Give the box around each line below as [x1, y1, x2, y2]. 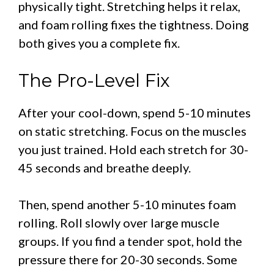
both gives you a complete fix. [18, 35, 180, 50]
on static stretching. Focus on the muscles [18, 123, 246, 138]
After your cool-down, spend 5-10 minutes [18, 105, 251, 120]
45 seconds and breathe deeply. [18, 160, 191, 175]
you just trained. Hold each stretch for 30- [18, 141, 248, 157]
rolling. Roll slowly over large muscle [18, 215, 220, 230]
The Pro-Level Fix [18, 69, 170, 91]
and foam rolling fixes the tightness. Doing [18, 17, 249, 32]
